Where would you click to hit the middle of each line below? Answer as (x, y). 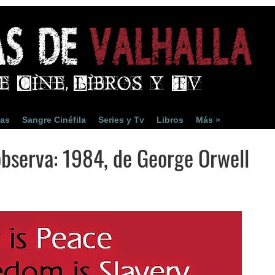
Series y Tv (121, 120)
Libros (170, 120)
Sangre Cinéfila (54, 120)
